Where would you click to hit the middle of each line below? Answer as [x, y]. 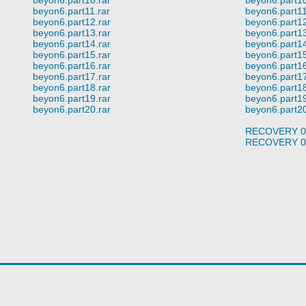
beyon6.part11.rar [71, 11]
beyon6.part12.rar [72, 22]
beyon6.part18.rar [72, 87]
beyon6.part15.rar [72, 54]
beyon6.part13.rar [72, 32]
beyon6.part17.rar [72, 76]
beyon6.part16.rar [72, 65]
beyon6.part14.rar [72, 43]
